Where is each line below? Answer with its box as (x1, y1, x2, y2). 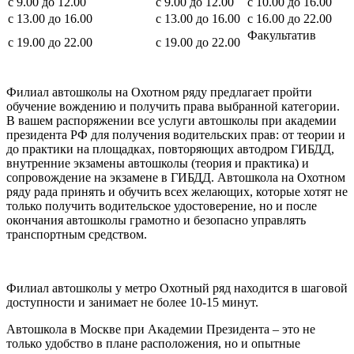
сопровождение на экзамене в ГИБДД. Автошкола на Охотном (6, 171, 345, 185)
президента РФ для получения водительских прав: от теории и (6, 128, 345, 142)
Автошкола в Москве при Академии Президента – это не (6, 322, 315, 337)
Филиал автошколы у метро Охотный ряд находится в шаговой (6, 281, 348, 296)
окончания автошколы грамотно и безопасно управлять (6, 213, 306, 228)
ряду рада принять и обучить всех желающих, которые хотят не (6, 185, 348, 199)
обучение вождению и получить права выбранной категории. (6, 100, 340, 114)
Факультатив (247, 28, 316, 43)
